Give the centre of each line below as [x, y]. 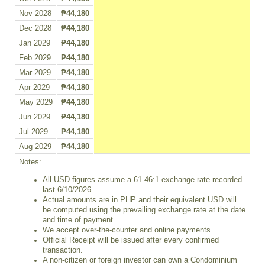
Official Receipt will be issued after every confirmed [131, 240]
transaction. [63, 250]
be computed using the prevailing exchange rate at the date [144, 210]
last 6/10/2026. [68, 190]
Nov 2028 [35, 14]
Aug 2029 [35, 147]
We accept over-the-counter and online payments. [128, 230]
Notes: [30, 162]
